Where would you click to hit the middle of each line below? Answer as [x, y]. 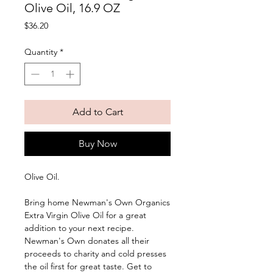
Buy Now [97, 144]
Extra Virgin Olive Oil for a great [85, 215]
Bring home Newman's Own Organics [97, 203]
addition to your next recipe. [79, 228]
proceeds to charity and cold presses [95, 254]
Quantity [41, 52]
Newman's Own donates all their [87, 241]
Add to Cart [97, 112]
